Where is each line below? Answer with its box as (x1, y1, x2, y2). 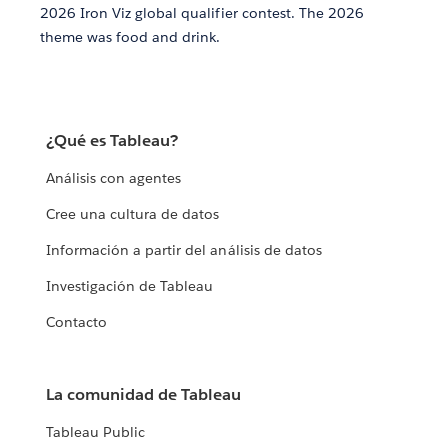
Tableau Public (46, 423, 146, 442)
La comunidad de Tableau (46, 384, 242, 406)
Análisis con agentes (46, 169, 182, 188)
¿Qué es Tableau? (46, 130, 179, 152)
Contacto (46, 313, 108, 332)
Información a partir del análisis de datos (46, 241, 322, 260)
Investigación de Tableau (46, 277, 214, 296)
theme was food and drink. (40, 27, 221, 46)
